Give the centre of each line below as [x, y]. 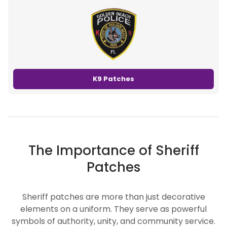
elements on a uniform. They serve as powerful [113, 209]
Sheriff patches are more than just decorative [113, 197]
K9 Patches [113, 79]
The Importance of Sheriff [113, 150]
